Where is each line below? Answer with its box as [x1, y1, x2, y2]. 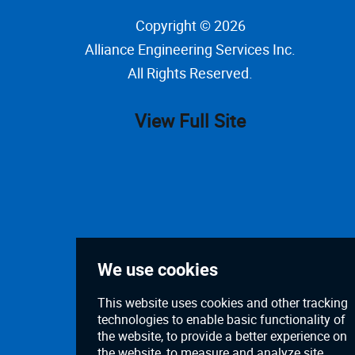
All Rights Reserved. [128, 63, 253, 82]
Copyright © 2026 [135, 16, 246, 35]
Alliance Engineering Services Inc [85, 40, 292, 59]
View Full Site [135, 108, 246, 133]
